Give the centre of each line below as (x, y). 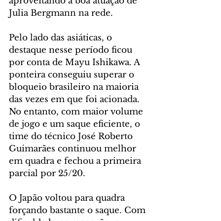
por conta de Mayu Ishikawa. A (75, 63)
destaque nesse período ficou (72, 50)
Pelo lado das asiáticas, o (62, 38)
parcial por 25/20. (47, 174)
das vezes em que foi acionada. (75, 100)
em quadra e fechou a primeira (76, 161)
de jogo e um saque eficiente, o (76, 124)
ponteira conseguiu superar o (73, 75)
